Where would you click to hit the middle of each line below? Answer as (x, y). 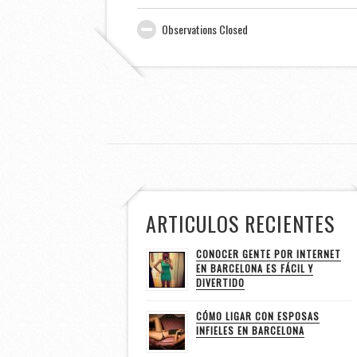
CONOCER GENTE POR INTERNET (268, 254)
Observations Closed (205, 29)
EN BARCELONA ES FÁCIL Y (254, 269)
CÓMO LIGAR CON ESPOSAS (257, 316)
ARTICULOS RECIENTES (240, 224)
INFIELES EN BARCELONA (250, 331)
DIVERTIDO (220, 283)
